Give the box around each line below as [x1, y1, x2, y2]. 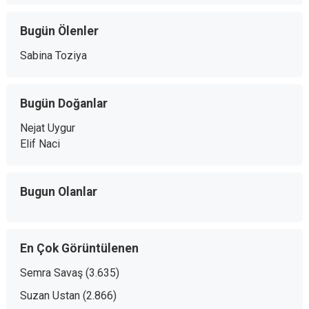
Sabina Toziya [19, 49, 87, 63]
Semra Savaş [19, 266, 83, 280]
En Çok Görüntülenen [19, 241, 139, 256]
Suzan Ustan [19, 289, 80, 303]
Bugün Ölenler [19, 24, 99, 39]
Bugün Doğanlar [19, 97, 108, 111]
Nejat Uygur [19, 121, 75, 135]
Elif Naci [19, 137, 60, 151]
